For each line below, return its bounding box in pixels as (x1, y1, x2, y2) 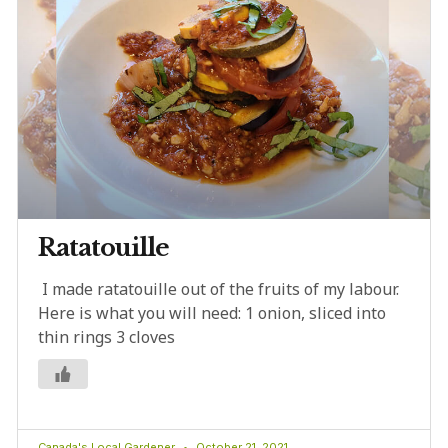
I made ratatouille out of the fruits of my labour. (38, 278, 399, 301)
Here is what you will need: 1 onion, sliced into (38, 302, 386, 325)
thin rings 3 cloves (38, 326, 175, 349)
